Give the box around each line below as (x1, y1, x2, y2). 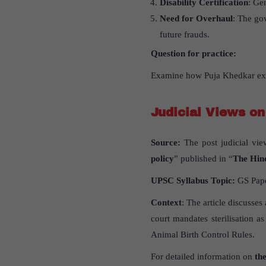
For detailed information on (150, 252, 255, 262)
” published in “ (173, 154, 233, 164)
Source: (150, 138, 184, 148)
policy (150, 154, 174, 164)
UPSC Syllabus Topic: (150, 176, 235, 186)
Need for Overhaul (159, 14, 233, 24)
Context (150, 198, 182, 208)
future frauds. (159, 30, 210, 40)
